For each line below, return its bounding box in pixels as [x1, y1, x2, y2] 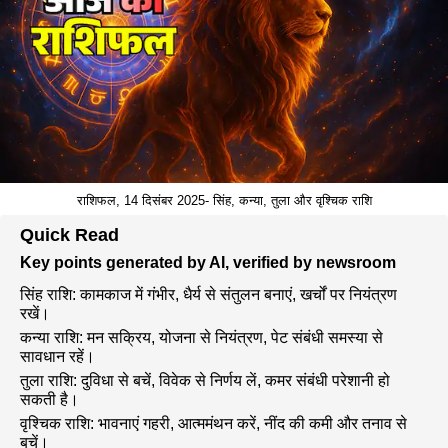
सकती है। [20, 391, 79, 408]
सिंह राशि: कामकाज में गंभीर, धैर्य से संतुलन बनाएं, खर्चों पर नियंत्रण [20, 286, 397, 303]
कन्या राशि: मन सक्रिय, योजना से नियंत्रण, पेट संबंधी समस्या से [20, 329, 383, 346]
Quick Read [20, 225, 119, 245]
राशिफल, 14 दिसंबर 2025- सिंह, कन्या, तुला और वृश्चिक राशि [76, 193, 372, 208]
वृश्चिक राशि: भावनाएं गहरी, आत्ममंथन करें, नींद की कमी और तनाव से [20, 415, 407, 432]
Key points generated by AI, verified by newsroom [20, 254, 396, 271]
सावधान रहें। [20, 348, 95, 365]
